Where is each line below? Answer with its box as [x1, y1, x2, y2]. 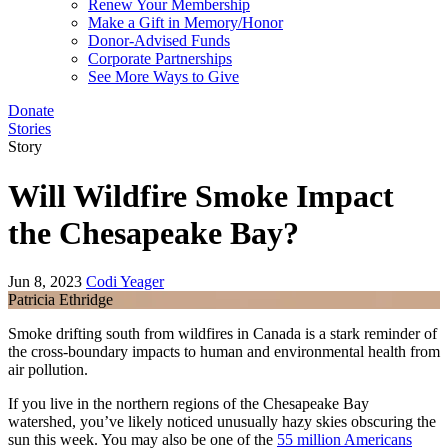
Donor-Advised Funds [88, 32, 230, 50]
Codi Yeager [86, 273, 164, 291]
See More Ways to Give [88, 68, 239, 86]
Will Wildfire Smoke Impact [8, 177, 394, 214]
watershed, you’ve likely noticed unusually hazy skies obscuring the [8, 413, 436, 431]
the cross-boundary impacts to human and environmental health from [8, 343, 440, 361]
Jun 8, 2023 [8, 273, 82, 291]
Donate [8, 102, 54, 120]
